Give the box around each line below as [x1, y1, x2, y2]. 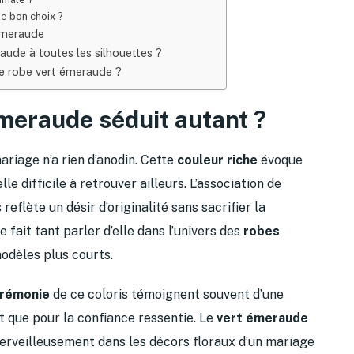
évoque [258, 152, 303, 168]
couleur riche [177, 152, 258, 168]
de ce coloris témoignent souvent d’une [50, 286, 284, 302]
